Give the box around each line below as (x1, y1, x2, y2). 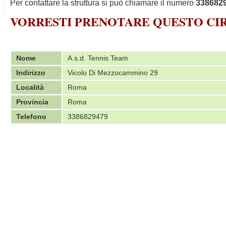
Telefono (16, 112, 46, 121)
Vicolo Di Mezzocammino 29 (68, 69, 158, 77)
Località (16, 83, 44, 91)
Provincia (16, 98, 48, 106)
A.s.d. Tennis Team (68, 54, 128, 62)
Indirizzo (16, 69, 45, 77)
